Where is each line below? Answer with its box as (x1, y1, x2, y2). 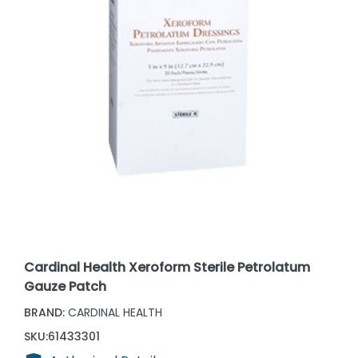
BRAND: (24, 304, 66, 320)
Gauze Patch (24, 276, 107, 296)
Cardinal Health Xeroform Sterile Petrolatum (24, 257, 311, 276)
